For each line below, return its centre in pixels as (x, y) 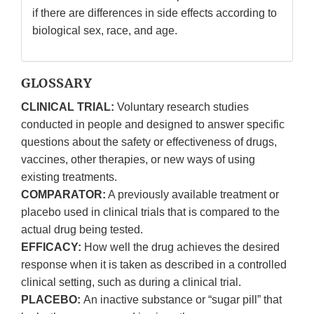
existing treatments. (69, 177)
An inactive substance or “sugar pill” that (183, 300)
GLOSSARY (56, 83)
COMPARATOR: (63, 195)
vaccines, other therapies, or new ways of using (138, 160)
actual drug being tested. (82, 230)
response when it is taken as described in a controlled (154, 265)
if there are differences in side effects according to (155, 13)
